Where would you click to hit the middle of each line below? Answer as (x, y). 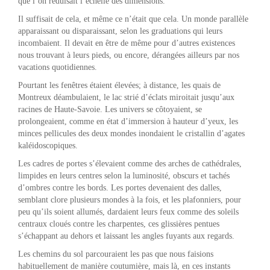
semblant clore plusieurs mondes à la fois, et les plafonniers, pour (130, 199)
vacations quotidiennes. (59, 67)
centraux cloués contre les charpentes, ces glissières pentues (119, 224)
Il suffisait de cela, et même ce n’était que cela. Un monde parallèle (133, 19)
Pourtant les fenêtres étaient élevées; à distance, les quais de (119, 85)
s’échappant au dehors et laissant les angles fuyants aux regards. (127, 236)
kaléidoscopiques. (49, 145)
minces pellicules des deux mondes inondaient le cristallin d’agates (131, 133)
